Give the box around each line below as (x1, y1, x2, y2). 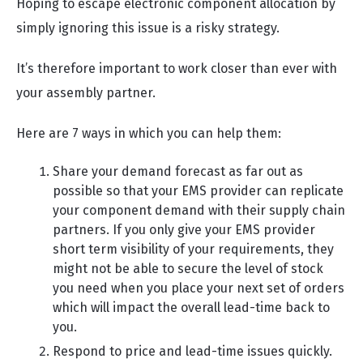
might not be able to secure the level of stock (53, 261, 323, 276)
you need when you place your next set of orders (53, 280, 344, 296)
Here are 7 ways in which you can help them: (16, 126, 281, 141)
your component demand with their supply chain (53, 203, 345, 218)
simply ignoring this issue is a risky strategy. (16, 20, 280, 36)
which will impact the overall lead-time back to (53, 300, 330, 315)
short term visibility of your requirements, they (53, 241, 334, 257)
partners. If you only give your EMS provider (53, 222, 315, 237)
